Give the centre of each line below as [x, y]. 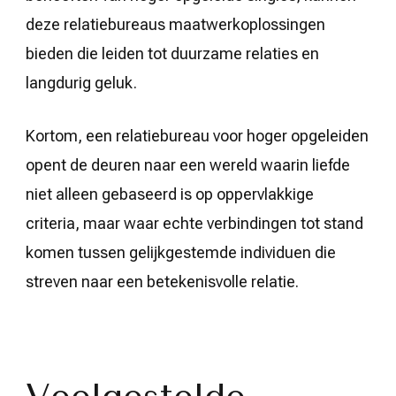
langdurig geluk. [81, 83]
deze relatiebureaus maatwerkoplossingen [175, 24]
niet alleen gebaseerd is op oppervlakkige [170, 194]
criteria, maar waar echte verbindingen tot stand [194, 223]
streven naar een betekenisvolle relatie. [162, 282]
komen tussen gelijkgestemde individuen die [181, 252]
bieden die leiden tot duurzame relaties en [172, 53]
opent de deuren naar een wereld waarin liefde [188, 165]
